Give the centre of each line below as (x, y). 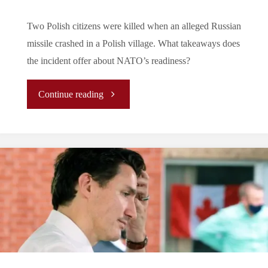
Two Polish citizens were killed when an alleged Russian (134, 26)
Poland (117, 237)
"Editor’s (120, 94)
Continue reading (71, 95)
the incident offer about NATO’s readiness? (108, 61)
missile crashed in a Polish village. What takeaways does (133, 43)
